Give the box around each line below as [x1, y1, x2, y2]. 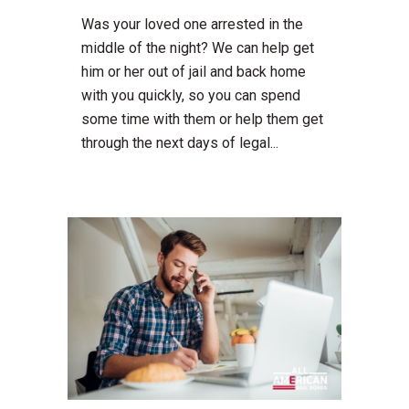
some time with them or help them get [81, 110, 323, 129]
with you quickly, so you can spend [81, 87, 300, 105]
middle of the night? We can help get [81, 39, 314, 58]
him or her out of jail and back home [81, 63, 306, 81]
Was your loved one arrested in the [81, 16, 303, 34]
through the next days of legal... [81, 134, 278, 152]
